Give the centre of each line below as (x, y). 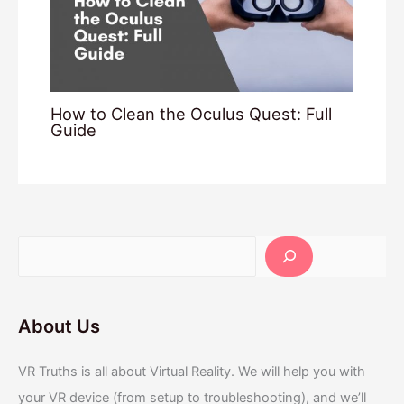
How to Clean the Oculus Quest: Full (192, 113)
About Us (59, 327)
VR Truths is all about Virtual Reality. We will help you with (192, 371)
